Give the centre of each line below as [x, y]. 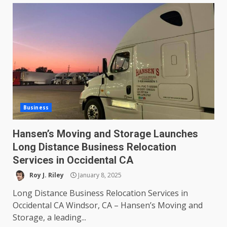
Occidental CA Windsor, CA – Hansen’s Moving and [108, 205]
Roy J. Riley [46, 175]
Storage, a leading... [49, 217]
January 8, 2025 [99, 175]
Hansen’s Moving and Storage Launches [105, 134]
